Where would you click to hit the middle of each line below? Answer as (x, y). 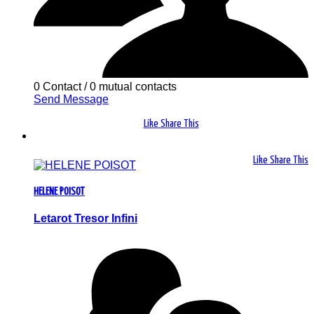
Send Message (71, 99)
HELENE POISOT (59, 191)
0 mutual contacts (133, 86)
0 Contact (57, 86)
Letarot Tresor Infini (86, 219)
